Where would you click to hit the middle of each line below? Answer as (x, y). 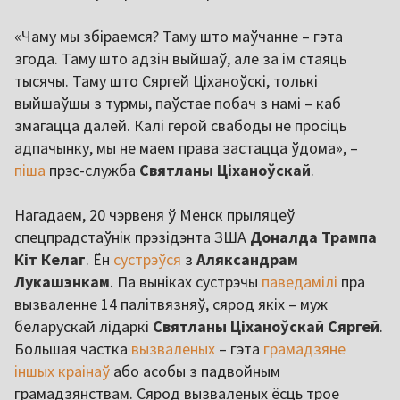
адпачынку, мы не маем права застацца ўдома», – (186, 148)
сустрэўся (146, 260)
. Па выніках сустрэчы (186, 282)
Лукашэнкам (62, 282)
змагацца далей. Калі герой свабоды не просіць (180, 126)
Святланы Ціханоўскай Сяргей (266, 327)
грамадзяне (303, 349)
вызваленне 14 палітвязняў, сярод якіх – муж (171, 304)
